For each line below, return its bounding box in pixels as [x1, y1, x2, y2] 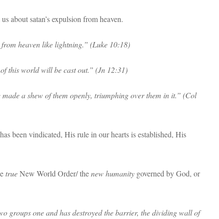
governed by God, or [134, 168, 200, 178]
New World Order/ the [20, 168, 91, 178]
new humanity [91, 168, 134, 178]
